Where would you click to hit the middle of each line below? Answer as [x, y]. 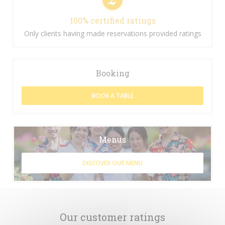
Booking [113, 73]
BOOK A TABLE [113, 96]
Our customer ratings [113, 217]
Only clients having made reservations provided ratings [113, 33]
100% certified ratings [113, 20]
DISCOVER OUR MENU [113, 163]
